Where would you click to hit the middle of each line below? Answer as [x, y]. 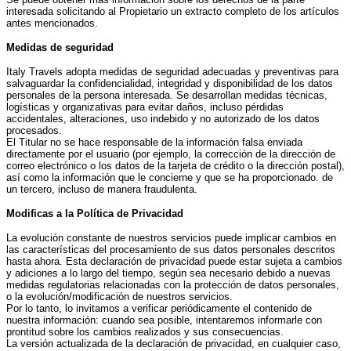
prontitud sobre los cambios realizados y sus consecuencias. [145, 332]
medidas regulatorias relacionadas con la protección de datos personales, [173, 285]
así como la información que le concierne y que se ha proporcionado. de [170, 178]
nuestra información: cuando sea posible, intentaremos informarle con [164, 320]
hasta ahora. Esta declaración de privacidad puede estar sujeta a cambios [174, 262]
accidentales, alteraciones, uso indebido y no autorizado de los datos [163, 119]
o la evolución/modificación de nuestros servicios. [119, 297]
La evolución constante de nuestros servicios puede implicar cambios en [171, 238]
